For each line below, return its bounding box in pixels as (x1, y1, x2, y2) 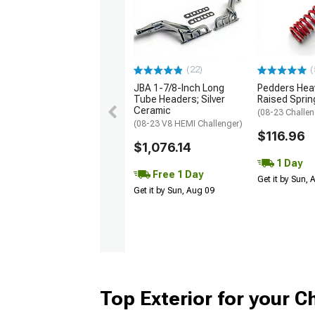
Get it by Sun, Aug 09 (134, 186, 214, 196)
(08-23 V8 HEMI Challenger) (134, 119, 243, 129)
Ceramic (134, 105, 171, 117)
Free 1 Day (150, 169, 203, 181)
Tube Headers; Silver (134, 94, 225, 105)
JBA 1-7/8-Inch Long (134, 82, 224, 94)
